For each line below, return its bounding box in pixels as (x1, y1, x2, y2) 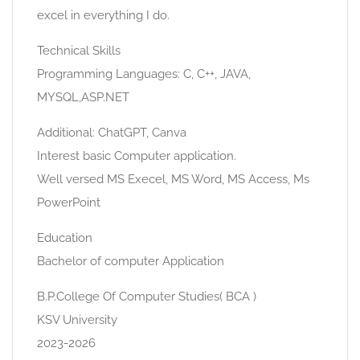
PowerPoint (37, 195, 100, 210)
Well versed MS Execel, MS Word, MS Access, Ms (37, 172, 309, 186)
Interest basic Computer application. (37, 149, 236, 163)
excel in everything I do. (37, 8, 170, 22)
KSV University (37, 313, 117, 327)
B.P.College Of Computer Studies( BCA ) (37, 289, 256, 304)
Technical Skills (37, 43, 121, 58)
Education (37, 231, 92, 245)
